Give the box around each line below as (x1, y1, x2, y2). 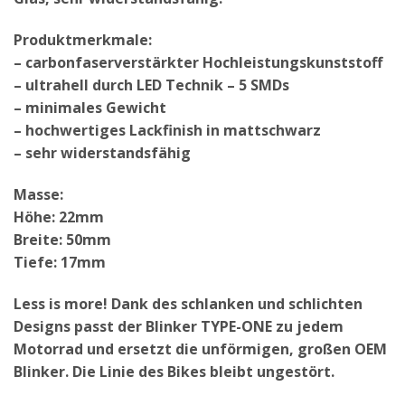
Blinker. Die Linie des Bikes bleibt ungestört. (14, 361, 334, 381)
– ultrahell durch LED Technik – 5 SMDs (14, 74, 289, 95)
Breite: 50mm (14, 229, 111, 250)
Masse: (14, 184, 63, 204)
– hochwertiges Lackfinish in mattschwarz (14, 119, 321, 140)
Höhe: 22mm (14, 206, 104, 227)
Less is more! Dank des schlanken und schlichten (14, 293, 363, 314)
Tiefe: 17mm (14, 251, 106, 272)
